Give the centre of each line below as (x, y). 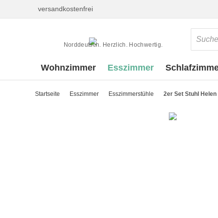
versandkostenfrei (65, 9)
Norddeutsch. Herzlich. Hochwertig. (113, 45)
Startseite (47, 94)
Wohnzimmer (68, 68)
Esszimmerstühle (131, 94)
